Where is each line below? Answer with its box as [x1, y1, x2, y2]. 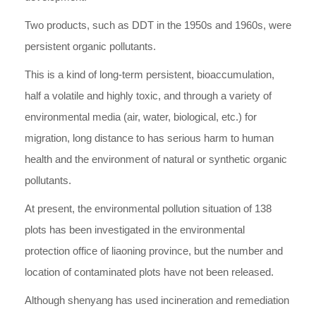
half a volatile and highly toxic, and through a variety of [25, 90, 272, 102]
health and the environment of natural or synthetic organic [25, 153, 287, 165]
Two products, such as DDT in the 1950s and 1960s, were [25, 19, 291, 31]
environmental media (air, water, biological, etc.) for [25, 111, 257, 123]
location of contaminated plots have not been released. [25, 266, 274, 278]
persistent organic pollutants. [25, 40, 156, 52]
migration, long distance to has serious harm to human [25, 132, 274, 144]
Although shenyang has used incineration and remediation [25, 294, 289, 306]
